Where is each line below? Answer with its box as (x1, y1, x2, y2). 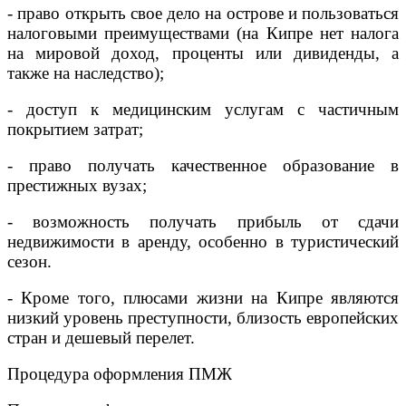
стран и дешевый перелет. (7, 327, 195, 347)
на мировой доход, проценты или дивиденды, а (7, 43, 399, 63)
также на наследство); (7, 63, 164, 82)
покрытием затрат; (7, 119, 143, 139)
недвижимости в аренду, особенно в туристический (7, 231, 399, 251)
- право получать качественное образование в (7, 155, 399, 175)
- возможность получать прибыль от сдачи (7, 211, 399, 231)
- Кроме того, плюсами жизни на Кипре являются (7, 287, 399, 307)
